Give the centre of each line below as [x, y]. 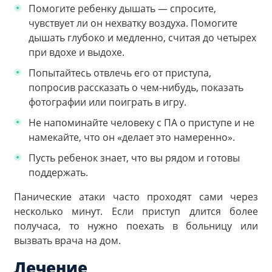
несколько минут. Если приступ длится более [136, 211]
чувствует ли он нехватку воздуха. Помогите [133, 23]
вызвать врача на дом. [67, 240]
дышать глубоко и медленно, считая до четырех [142, 37]
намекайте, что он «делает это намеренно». [132, 137]
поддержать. [58, 172]
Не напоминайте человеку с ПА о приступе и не [141, 122]
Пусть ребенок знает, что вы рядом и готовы [134, 158]
